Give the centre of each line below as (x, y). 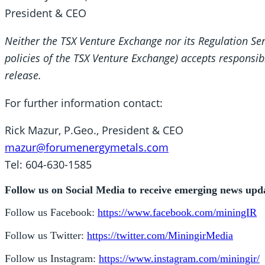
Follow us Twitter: (46, 235)
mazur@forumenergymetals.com (87, 148)
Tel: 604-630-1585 (48, 165)
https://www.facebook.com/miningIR (177, 213)
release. (23, 75)
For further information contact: (84, 103)
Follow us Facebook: (51, 213)
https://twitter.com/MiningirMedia (160, 235)
